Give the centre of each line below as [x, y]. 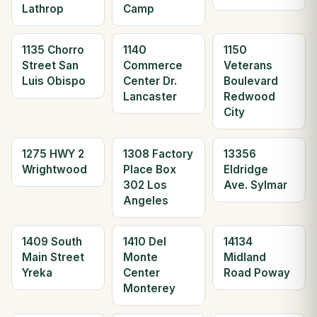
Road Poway [257, 273]
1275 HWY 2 [53, 154]
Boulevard [250, 81]
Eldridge [246, 169]
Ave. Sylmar [255, 185]
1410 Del [144, 242]
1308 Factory [158, 154]
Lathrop [43, 9]
